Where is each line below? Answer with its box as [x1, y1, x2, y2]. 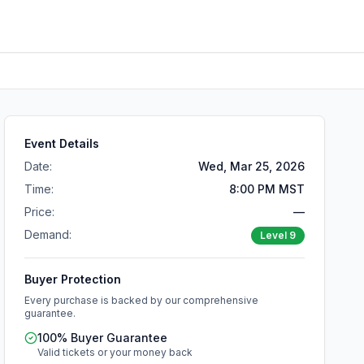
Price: [24, 205, 55, 219]
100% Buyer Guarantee [37, 331, 168, 344]
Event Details [24, 136, 100, 150]
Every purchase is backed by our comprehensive [24, 294, 259, 306]
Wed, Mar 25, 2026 [197, 159, 305, 173]
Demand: [24, 227, 72, 241]
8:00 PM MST [228, 182, 305, 196]
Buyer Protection [24, 272, 122, 286]
